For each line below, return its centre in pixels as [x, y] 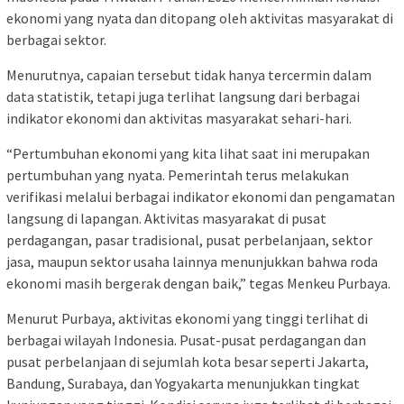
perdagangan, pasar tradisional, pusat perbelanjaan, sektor [189, 239]
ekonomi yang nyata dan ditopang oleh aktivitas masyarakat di [200, 18]
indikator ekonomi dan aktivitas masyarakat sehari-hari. [179, 118]
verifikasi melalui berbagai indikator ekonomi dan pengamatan [201, 196]
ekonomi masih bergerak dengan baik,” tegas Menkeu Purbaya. [198, 283]
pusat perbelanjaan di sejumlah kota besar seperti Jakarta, [188, 361]
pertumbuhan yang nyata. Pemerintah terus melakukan [178, 174]
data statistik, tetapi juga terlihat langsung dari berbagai [183, 96]
